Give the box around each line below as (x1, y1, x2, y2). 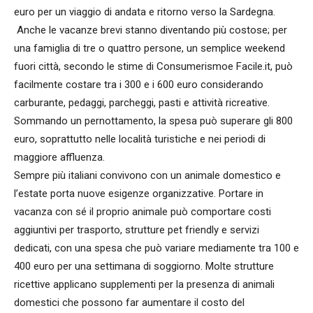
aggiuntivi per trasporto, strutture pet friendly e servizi (14, 224, 259, 237)
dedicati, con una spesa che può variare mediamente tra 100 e (14, 242, 299, 255)
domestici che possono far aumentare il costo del (14, 296, 245, 310)
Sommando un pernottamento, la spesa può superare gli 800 (14, 115, 293, 128)
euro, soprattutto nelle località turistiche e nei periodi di (14, 133, 265, 146)
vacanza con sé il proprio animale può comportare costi (14, 205, 271, 219)
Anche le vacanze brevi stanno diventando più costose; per (14, 24, 287, 37)
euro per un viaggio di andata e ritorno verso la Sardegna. (14, 6, 275, 19)
